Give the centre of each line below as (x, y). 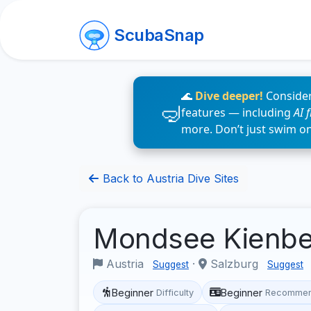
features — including (237, 112)
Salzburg (234, 264)
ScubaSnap (159, 35)
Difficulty (175, 292)
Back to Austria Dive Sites (169, 178)
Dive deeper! (229, 96)
